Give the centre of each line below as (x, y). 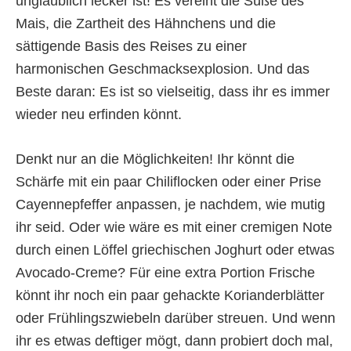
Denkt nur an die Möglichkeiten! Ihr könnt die (155, 159)
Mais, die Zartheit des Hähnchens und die (146, 24)
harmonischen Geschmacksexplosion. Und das (163, 69)
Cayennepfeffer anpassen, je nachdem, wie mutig (170, 205)
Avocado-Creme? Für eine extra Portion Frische (165, 273)
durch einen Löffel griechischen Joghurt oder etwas (175, 250)
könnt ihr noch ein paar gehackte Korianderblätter (170, 296)
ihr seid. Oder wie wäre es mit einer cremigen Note (174, 228)
